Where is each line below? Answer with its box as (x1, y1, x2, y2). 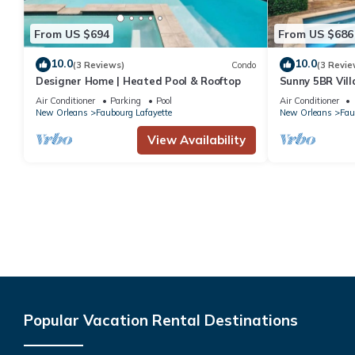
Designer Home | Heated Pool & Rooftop (36, 74, 241, 88)
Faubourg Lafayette (96, 107, 172, 119)
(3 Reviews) (73, 59, 124, 71)
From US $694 (34, 26, 109, 41)
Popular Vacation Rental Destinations (24, 311, 298, 330)
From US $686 (277, 26, 353, 41)
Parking (110, 95, 141, 107)
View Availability (147, 132, 246, 148)
